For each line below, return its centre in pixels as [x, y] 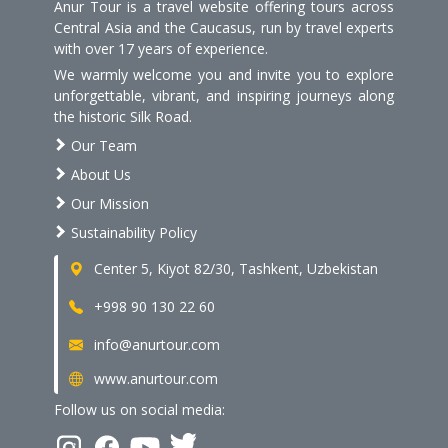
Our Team [102, 146]
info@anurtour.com [155, 344]
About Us [99, 175]
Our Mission [108, 204]
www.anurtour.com [154, 378]
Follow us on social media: [139, 409]
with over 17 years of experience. [161, 48]
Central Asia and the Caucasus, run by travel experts [224, 27]
